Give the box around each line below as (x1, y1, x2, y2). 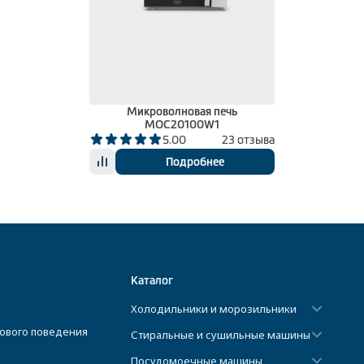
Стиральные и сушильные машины (130, 327, 310, 342)
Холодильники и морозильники (130, 301, 297, 316)
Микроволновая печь (127, 105, 237, 119)
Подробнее (166, 155, 224, 169)
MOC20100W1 (145, 118, 219, 132)
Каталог (130, 274, 173, 288)
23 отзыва (221, 133, 275, 147)
